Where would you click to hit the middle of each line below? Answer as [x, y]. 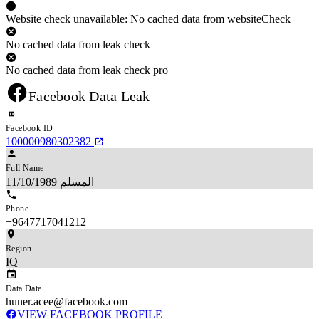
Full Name [25, 168]
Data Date [24, 288]
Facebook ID [30, 128]
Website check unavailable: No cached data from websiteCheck [148, 19]
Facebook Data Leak [89, 96]
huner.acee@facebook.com [67, 301]
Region [19, 248]
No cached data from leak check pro [87, 70]
